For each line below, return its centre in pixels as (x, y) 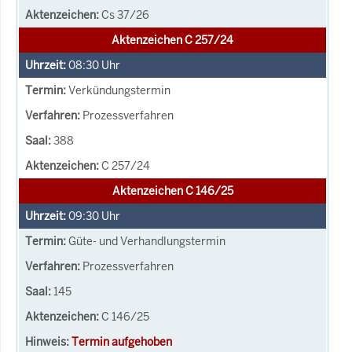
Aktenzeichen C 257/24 (172, 40)
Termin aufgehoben (122, 341)
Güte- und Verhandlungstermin (147, 241)
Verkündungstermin (119, 90)
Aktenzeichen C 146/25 (172, 191)
